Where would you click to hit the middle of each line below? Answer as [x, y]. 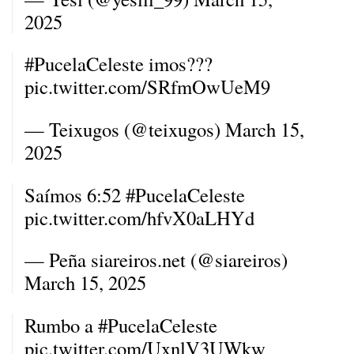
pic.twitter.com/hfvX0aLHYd [139, 217]
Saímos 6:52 [75, 194]
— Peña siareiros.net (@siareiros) [156, 260]
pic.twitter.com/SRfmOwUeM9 [147, 87]
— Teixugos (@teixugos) [125, 130]
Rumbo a [61, 326]
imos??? [178, 64]
